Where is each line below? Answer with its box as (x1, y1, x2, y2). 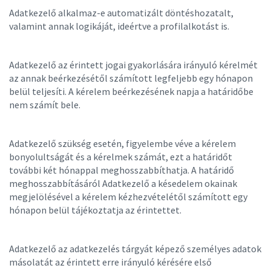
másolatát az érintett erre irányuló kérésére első (9, 256, 212, 268)
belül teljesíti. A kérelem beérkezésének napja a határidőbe (9, 85, 253, 97)
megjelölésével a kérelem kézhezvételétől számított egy (9, 191, 247, 203)
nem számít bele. (9, 99, 82, 111)
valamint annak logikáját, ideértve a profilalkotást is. (9, 20, 233, 32)
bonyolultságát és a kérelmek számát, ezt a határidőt (9, 151, 232, 163)
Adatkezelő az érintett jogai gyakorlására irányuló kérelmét (9, 59, 258, 71)
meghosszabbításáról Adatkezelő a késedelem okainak (9, 177, 237, 189)
